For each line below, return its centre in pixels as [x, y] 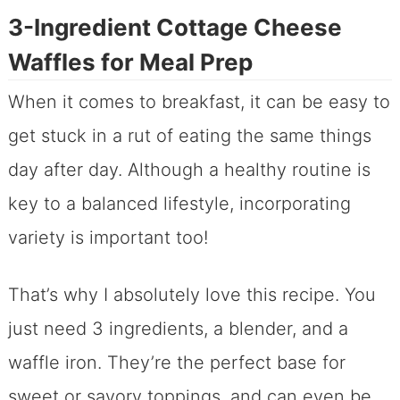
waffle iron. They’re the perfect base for [176, 362]
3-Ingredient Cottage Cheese [175, 27]
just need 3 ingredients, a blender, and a [178, 328]
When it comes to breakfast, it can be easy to [199, 101]
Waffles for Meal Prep [130, 62]
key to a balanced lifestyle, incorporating [179, 203]
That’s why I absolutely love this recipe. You [192, 294]
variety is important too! [110, 237]
